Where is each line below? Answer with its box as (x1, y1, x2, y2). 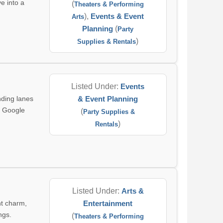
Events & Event (91, 12, 144, 20)
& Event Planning (78, 95, 138, 103)
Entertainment (83, 199, 133, 208)
